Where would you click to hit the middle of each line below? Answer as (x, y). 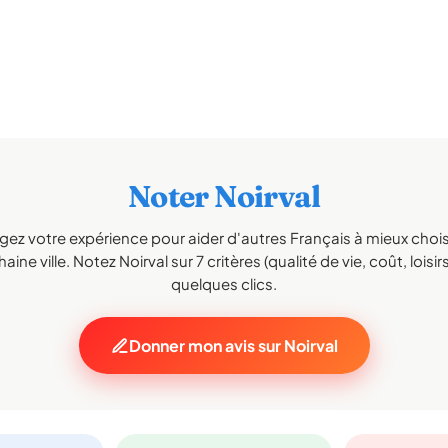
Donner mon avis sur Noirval (233, 345)
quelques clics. (224, 283)
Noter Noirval (224, 196)
